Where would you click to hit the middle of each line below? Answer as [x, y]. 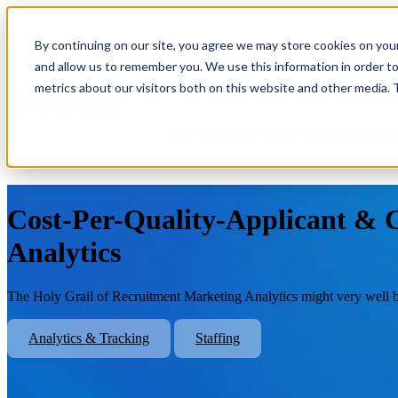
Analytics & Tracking [89, 338]
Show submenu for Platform [267, 59]
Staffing [218, 338]
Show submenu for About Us [267, 133]
